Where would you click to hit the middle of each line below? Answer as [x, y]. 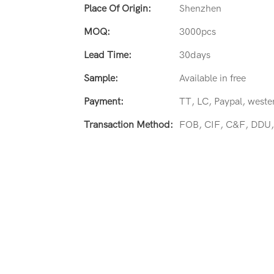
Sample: [101, 78]
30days [195, 55]
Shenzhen [200, 8]
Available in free [213, 78]
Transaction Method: [128, 124]
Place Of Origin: [117, 8]
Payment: [104, 101]
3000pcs [198, 31]
